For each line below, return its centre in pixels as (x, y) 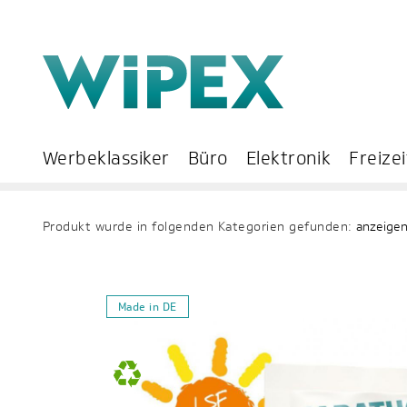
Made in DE (148, 307)
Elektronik (288, 158)
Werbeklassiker (106, 158)
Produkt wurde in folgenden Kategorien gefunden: (200, 227)
